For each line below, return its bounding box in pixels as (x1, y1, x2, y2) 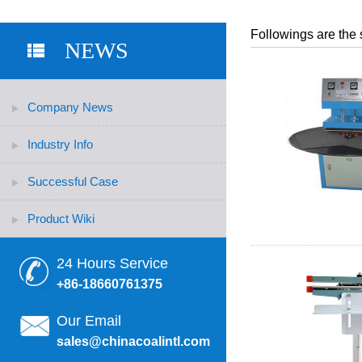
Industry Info (27, 137, 93, 151)
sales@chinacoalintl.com (57, 335, 210, 348)
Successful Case (27, 175, 118, 188)
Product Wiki (27, 212, 95, 225)
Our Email (57, 313, 121, 329)
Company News (27, 100, 113, 114)
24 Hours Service (57, 255, 168, 271)
